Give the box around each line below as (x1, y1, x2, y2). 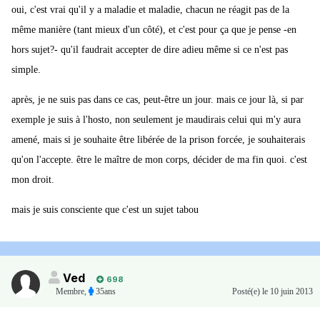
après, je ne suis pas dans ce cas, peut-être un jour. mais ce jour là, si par (11, 94, 304, 106)
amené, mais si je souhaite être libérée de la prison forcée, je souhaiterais (11, 134, 305, 146)
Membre (56, 286, 84, 297)
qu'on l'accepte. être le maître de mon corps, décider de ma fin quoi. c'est (11, 154, 307, 166)
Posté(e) (232, 286, 262, 297)
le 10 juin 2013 (262, 286, 313, 297)
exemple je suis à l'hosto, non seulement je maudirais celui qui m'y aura (11, 114, 301, 126)
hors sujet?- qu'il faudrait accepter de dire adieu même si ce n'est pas (11, 44, 288, 56)
